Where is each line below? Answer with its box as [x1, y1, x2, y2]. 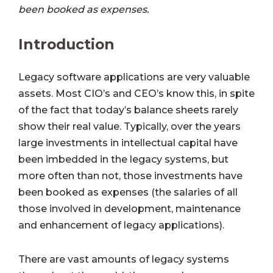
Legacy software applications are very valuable [18, 71, 250, 83]
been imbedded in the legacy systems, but [18, 154, 229, 166]
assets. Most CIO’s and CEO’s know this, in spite [18, 88, 255, 100]
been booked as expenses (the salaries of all [18, 186, 238, 199]
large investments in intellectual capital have [18, 137, 238, 149]
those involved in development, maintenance [18, 203, 241, 215]
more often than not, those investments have [18, 170, 243, 182]
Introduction [18, 35, 115, 53]
